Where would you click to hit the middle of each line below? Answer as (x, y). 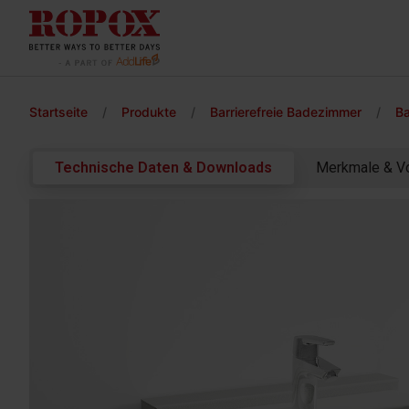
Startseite (58, 112)
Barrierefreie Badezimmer (286, 112)
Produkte (149, 112)
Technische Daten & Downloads (163, 168)
